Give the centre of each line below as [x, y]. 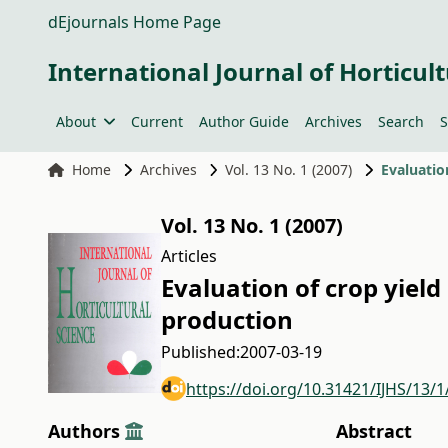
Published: [200, 352]
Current [156, 121]
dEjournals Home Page [134, 22]
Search [400, 121]
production [227, 319]
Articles [189, 256]
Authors [86, 431]
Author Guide [243, 121]
